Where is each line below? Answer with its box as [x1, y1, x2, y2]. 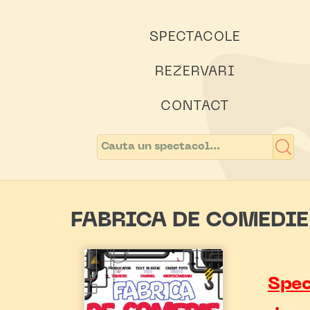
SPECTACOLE [149, 31, 241, 44]
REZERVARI [155, 66, 235, 78]
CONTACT [161, 100, 230, 113]
